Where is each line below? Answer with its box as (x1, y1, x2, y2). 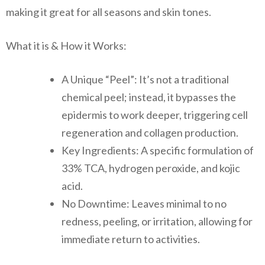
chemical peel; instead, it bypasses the (62, 90, 236, 104)
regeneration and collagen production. (62, 125, 238, 139)
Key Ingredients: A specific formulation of (62, 143, 254, 157)
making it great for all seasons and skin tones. (6, 5, 211, 18)
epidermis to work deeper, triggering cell (62, 108, 248, 121)
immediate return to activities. (62, 232, 200, 245)
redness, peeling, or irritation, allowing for (62, 214, 253, 228)
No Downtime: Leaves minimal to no (62, 196, 227, 210)
